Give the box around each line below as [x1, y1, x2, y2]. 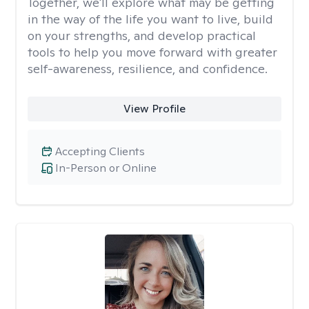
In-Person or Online [55, 161, 157, 175]
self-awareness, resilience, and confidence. [28, 61, 268, 77]
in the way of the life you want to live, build [28, 11, 273, 27]
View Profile [123, 101, 186, 116]
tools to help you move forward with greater [28, 44, 277, 60]
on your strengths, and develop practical [28, 28, 256, 43]
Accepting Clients [55, 144, 145, 159]
